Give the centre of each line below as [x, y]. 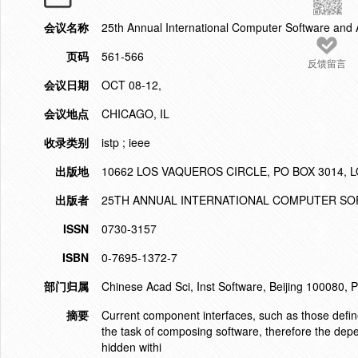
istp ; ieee [126, 142]
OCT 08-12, [131, 85]
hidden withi [131, 347]
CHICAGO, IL [135, 113]
